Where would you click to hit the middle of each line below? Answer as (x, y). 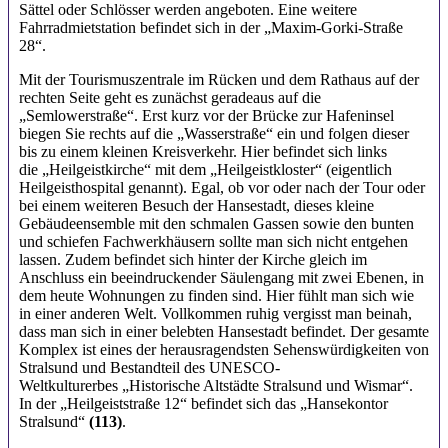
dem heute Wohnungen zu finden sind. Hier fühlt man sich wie (216, 296)
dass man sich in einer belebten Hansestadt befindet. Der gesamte (224, 332)
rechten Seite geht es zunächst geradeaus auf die (170, 98)
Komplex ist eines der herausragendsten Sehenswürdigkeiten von (224, 350)
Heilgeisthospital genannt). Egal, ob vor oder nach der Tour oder (222, 188)
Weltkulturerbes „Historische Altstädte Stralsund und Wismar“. (216, 386)
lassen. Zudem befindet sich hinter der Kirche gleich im (193, 260)
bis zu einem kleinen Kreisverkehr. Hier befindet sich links (203, 152)
